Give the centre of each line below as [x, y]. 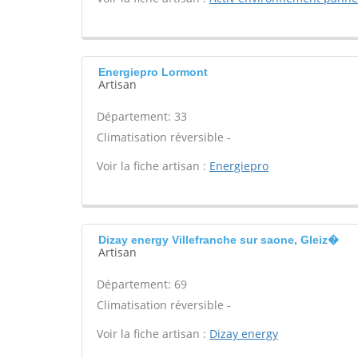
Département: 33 [142, 116]
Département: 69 [142, 284]
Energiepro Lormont [153, 72]
